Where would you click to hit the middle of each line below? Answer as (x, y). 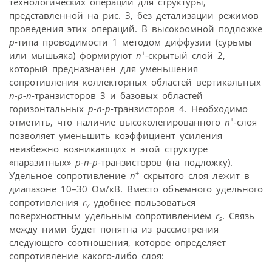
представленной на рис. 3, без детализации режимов (134, 15)
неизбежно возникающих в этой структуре (108, 148)
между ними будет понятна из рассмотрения (114, 229)
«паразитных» (42, 162)
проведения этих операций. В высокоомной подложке (136, 28)
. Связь (238, 215)
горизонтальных (49, 108)
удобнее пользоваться (142, 202)
